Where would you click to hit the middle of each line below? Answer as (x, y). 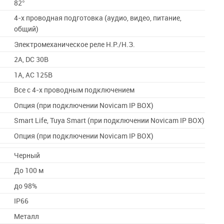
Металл (27, 216)
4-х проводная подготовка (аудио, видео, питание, (98, 18)
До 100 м (29, 170)
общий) (26, 29)
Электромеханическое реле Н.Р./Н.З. (75, 44)
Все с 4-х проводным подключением (74, 90)
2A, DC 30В (31, 59)
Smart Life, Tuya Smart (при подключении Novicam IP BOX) (109, 120)
